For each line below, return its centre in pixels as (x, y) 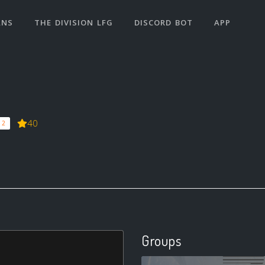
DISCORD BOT (164, 22)
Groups (161, 241)
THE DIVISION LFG (74, 22)
